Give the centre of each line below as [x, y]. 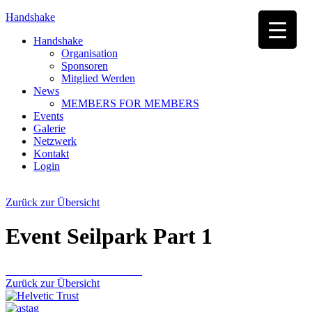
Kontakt [51, 154]
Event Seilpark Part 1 [109, 236]
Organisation [89, 53]
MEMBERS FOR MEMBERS [130, 103]
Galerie [49, 128]
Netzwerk [55, 141]
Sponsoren [85, 66]
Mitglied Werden [98, 78]
